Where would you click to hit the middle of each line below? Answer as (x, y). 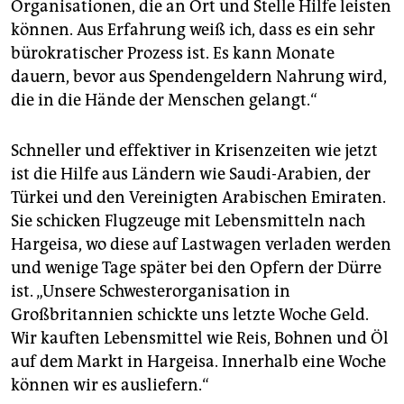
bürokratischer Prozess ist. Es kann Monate (173, 54)
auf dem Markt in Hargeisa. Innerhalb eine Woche (198, 362)
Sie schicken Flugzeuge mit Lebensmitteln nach (188, 221)
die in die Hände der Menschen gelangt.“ (164, 101)
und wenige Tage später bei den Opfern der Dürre (196, 268)
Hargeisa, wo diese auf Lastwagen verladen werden (201, 245)
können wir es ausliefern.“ (110, 386)
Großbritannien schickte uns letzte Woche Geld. (190, 315)
